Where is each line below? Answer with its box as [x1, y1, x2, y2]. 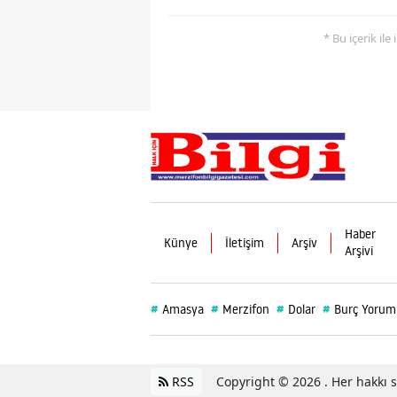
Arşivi [345, 243, 373, 260]
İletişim [225, 234, 264, 251]
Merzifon [222, 301, 269, 318]
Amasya [162, 301, 204, 318]
